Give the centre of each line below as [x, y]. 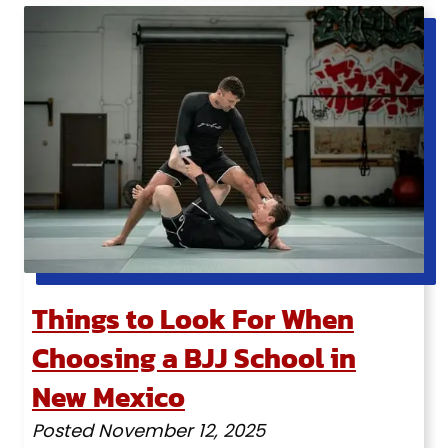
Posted [64, 430]
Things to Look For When [192, 318]
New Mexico [108, 396]
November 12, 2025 [181, 430]
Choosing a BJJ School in [193, 357]
